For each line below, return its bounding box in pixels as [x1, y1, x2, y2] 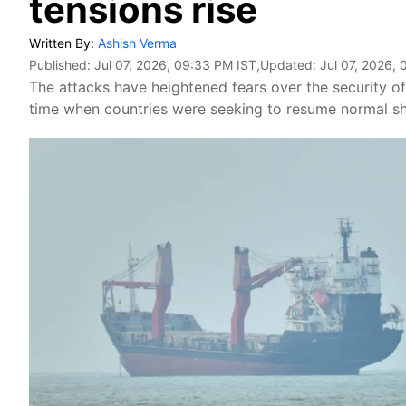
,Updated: [256, 57, 320, 72]
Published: [29, 57, 94, 72]
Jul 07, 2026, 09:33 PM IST [94, 57, 256, 72]
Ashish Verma [98, 35, 177, 51]
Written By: [29, 35, 98, 51]
